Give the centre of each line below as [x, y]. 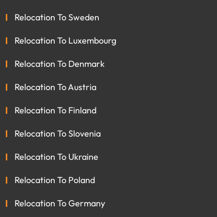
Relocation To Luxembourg [65, 40]
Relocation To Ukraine [56, 156]
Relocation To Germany [60, 203]
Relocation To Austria [55, 87]
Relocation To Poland [55, 180]
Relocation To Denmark [60, 63]
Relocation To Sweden [57, 17]
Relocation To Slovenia [58, 133]
